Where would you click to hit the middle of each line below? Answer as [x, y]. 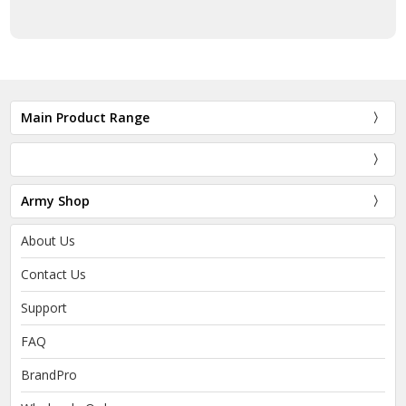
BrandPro [49, 375]
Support [44, 308]
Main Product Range [86, 118]
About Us [48, 241]
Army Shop [56, 201]
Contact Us [54, 275]
